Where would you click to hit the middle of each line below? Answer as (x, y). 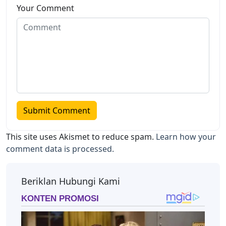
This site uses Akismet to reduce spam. (81, 137)
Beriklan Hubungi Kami (71, 181)
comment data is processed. (60, 149)
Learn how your (186, 137)
